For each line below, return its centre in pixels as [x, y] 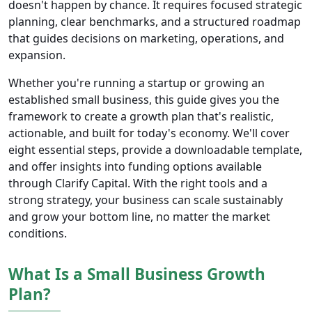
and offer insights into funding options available [135, 167]
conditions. [38, 234]
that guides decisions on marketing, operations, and [146, 39]
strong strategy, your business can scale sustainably [146, 200]
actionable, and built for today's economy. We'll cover [149, 133]
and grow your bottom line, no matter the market [139, 217]
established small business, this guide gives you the [144, 100]
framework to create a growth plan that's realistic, [141, 117]
